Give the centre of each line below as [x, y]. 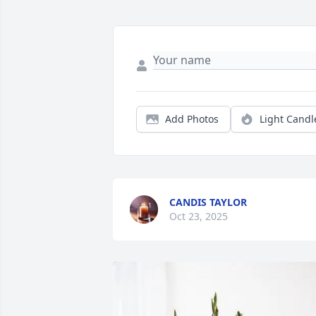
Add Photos [192, 119]
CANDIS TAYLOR [208, 202]
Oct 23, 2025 [199, 217]
